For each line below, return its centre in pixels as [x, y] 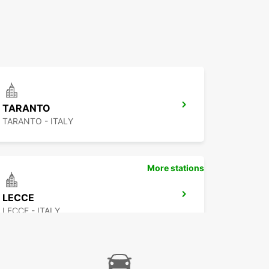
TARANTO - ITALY [38, 121]
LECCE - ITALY [31, 211]
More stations [176, 168]
